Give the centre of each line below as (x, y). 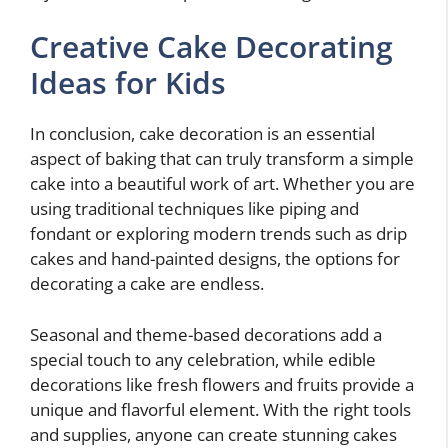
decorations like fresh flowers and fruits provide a (222, 384)
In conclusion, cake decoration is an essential (202, 134)
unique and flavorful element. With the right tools (220, 409)
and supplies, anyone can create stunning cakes (213, 434)
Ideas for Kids (128, 83)
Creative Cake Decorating (211, 47)
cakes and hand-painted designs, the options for (215, 259)
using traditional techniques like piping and (194, 209)
